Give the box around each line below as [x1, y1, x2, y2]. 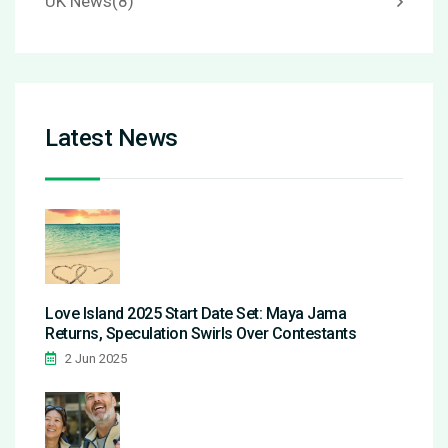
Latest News [45, 124, 178, 153]
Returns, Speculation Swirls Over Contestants [45, 324, 356, 344]
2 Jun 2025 [62, 351, 127, 367]
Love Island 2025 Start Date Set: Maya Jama [45, 304, 346, 324]
